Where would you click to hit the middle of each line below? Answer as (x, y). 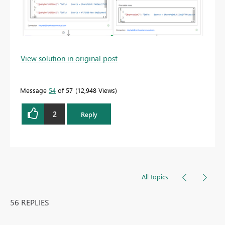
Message (34, 90)
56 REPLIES (30, 202)
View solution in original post (69, 59)
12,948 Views (96, 90)
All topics (155, 177)
